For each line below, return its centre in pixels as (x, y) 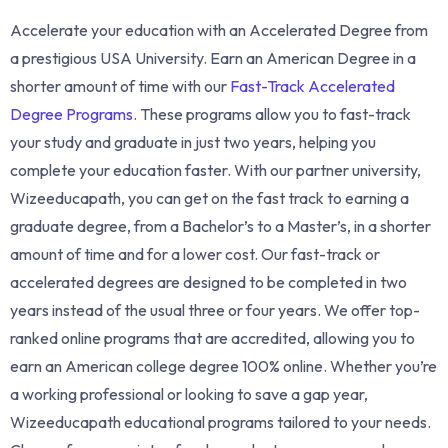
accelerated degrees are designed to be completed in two (208, 281)
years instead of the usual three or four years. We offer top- (215, 309)
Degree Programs (71, 113)
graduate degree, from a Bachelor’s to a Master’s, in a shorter (220, 225)
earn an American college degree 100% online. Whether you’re (223, 365)
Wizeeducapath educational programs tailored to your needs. (220, 421)
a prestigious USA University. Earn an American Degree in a (213, 57)
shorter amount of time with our (120, 85)
